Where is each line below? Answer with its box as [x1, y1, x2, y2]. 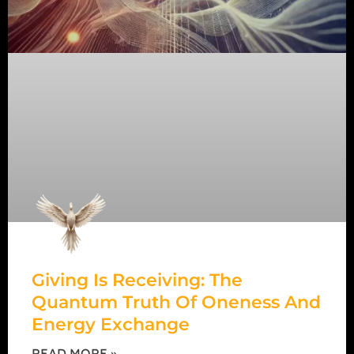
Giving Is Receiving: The [32, 269, 243, 291]
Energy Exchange [32, 313, 190, 335]
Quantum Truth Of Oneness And [32, 291, 321, 313]
